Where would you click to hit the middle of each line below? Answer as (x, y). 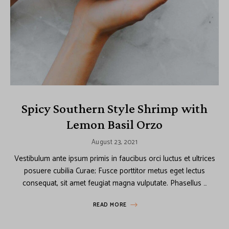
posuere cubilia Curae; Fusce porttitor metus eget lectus (114, 171)
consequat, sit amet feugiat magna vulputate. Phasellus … (114, 183)
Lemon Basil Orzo (114, 124)
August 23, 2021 (114, 142)
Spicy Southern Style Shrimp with (114, 108)
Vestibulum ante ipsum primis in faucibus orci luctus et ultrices (114, 158)
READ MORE (110, 205)
